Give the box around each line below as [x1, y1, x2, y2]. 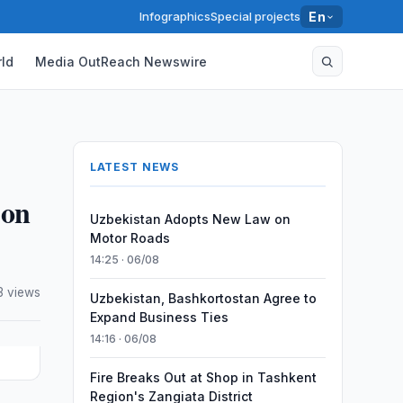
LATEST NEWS [89, 160, 180, 174]
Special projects [210, 9, 301, 23]
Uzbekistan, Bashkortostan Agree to [89, 291, 317, 306]
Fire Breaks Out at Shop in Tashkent [89, 370, 317, 385]
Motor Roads [89, 230, 170, 246]
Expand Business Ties [89, 309, 228, 325]
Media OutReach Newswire [35, 53, 208, 69]
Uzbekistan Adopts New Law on [89, 211, 291, 227]
